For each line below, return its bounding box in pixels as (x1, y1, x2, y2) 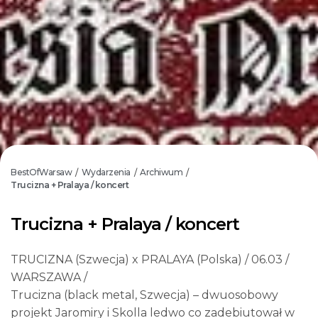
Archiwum (140, 167, 182, 178)
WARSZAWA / (11, 270, 87, 284)
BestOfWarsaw (11, 167, 72, 178)
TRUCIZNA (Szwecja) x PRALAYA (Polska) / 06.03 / (11, 252, 289, 266)
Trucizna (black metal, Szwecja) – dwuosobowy (11, 287, 278, 302)
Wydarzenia (81, 167, 131, 178)
